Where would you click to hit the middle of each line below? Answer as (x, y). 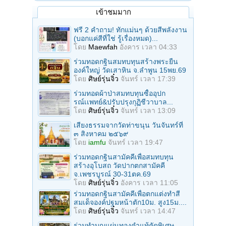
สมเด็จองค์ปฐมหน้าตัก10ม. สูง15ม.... (130, 203)
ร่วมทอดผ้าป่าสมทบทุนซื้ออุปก (120, 94)
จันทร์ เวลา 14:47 (148, 211)
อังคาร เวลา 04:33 (148, 47)
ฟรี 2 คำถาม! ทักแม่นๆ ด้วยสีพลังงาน (130, 30)
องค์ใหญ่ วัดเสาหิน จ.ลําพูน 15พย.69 (130, 70)
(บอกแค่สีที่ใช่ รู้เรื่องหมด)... (116, 39)
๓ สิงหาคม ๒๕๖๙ (101, 134)
